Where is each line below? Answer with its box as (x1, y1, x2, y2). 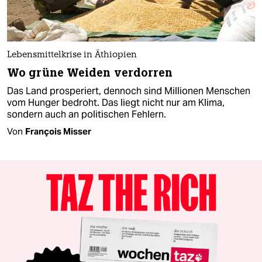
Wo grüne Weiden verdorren (7, 65, 173, 80)
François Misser (25, 125, 91, 137)
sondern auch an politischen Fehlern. (7, 108, 166, 120)
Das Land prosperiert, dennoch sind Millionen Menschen (7, 84, 250, 97)
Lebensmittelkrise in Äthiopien (7, 50, 137, 60)
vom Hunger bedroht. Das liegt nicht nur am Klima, (7, 96, 225, 109)
